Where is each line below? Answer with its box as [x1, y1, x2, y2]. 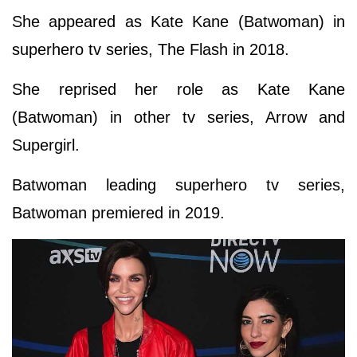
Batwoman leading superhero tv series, [12, 175, 345, 194]
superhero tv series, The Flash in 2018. [12, 40, 294, 58]
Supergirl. [12, 135, 80, 154]
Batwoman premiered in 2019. [12, 203, 229, 222]
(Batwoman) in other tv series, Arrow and [12, 108, 345, 126]
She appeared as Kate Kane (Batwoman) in [12, 12, 345, 30]
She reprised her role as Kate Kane [12, 80, 345, 98]
